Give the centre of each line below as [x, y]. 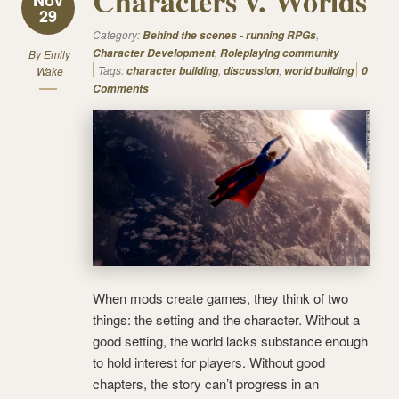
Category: [118, 34]
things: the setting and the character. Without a [226, 320]
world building [319, 70]
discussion [251, 70]
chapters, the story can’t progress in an [206, 384]
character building [172, 70]
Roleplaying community [280, 53]
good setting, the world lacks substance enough [230, 341]
